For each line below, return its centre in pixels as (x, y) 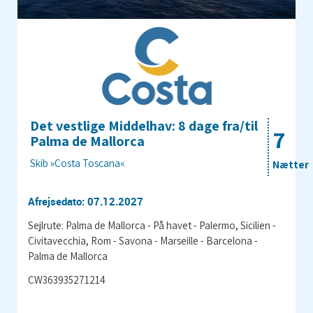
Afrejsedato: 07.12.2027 (86, 201)
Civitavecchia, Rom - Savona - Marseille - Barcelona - (143, 240)
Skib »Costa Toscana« (78, 163)
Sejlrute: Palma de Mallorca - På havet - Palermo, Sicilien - (152, 225)
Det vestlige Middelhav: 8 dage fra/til (144, 125)
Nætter (291, 164)
